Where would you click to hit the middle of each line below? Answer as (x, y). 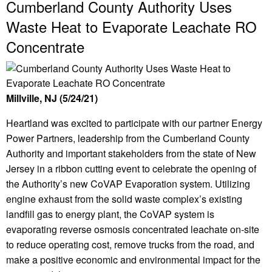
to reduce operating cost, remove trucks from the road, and (130, 245)
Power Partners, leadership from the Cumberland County (128, 138)
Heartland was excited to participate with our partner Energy (134, 123)
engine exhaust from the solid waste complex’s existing (124, 199)
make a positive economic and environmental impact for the (133, 260)
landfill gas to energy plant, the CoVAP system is (110, 214)
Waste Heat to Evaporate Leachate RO (131, 27)
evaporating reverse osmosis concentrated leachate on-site (133, 229)
